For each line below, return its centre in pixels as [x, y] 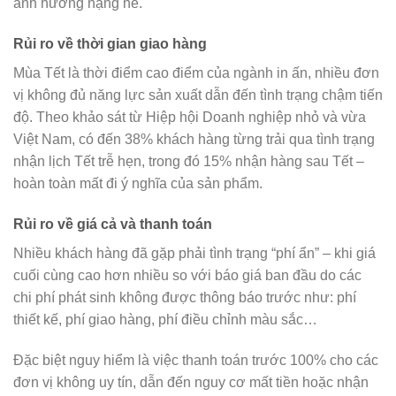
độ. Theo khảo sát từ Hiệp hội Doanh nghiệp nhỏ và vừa [190, 117]
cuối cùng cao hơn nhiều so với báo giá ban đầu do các [187, 275]
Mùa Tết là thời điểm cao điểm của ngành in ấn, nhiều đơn [196, 72]
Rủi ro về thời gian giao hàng [110, 43]
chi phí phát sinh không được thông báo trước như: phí [185, 297]
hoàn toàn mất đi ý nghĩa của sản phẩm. [138, 183]
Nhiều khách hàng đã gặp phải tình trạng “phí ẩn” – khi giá [194, 253]
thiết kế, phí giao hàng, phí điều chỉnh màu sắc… [165, 319]
